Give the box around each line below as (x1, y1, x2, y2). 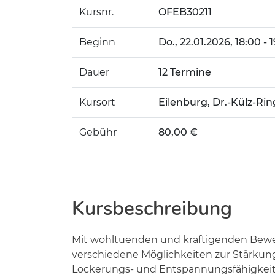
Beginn (79, 36, 115, 48)
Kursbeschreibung (72, 195, 232, 222)
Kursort (79, 96, 115, 108)
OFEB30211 (158, 6, 212, 18)
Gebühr (79, 126, 117, 138)
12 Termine (158, 66, 211, 78)
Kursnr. (79, 6, 114, 18)
